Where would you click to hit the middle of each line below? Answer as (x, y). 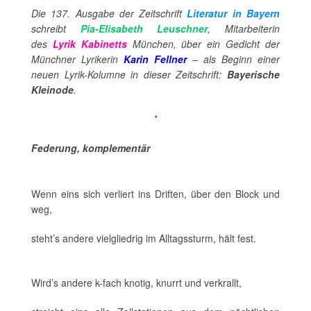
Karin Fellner (155, 59)
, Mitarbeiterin (244, 29)
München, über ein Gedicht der (203, 44)
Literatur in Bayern (234, 14)
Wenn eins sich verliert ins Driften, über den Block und (155, 194)
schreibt (56, 29)
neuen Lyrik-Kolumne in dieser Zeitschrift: (129, 75)
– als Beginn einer (233, 59)
